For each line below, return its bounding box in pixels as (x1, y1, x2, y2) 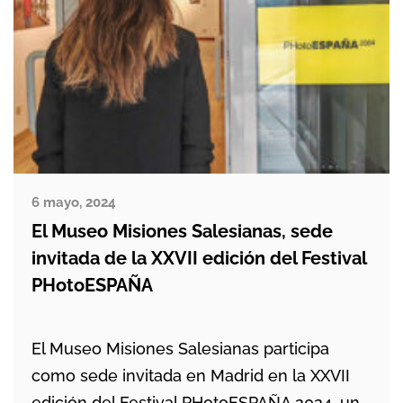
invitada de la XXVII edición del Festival (31, 247, 366, 270)
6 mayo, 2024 (31, 194, 116, 210)
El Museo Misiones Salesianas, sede (31, 220, 333, 243)
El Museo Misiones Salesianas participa (31, 339, 329, 359)
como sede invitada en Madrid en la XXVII (31, 366, 350, 386)
